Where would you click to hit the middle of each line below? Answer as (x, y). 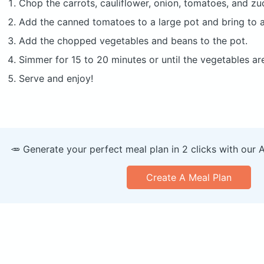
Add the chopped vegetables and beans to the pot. (133, 41)
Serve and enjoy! (56, 79)
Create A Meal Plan (189, 178)
